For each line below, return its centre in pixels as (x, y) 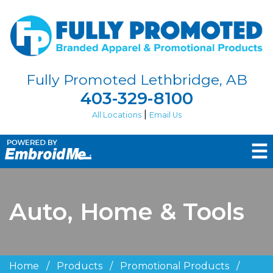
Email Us (165, 115)
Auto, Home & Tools (127, 212)
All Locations (116, 115)
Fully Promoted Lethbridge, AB (136, 80)
